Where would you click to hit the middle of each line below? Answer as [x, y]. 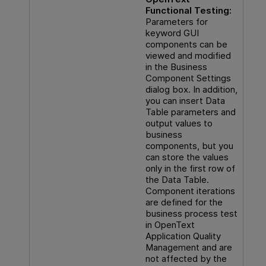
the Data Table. [177, 180]
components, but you [189, 146]
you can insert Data [185, 101]
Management [172, 248]
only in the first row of [190, 169]
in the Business [176, 67]
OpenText [174, 225]
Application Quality [183, 236]
